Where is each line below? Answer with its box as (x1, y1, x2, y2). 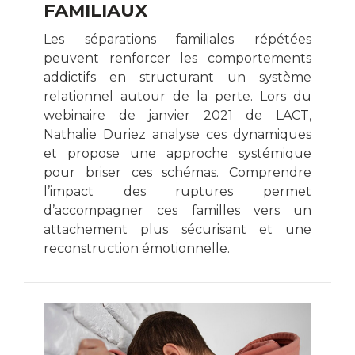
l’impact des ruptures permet (44, 183, 311, 199)
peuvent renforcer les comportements (44, 50, 311, 66)
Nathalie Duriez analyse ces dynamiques (44, 126, 311, 142)
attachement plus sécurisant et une (44, 221, 311, 237)
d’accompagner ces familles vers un (44, 202, 311, 218)
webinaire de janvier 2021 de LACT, (44, 107, 311, 123)
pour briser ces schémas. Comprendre (44, 164, 311, 180)
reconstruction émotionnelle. (44, 240, 230, 256)
